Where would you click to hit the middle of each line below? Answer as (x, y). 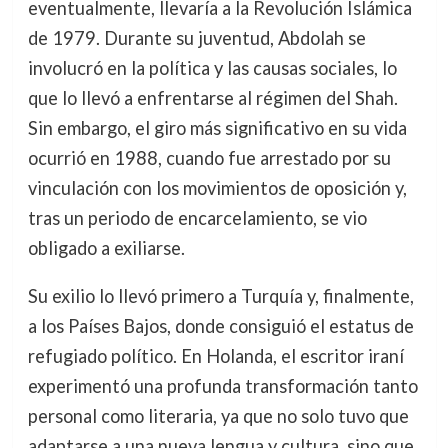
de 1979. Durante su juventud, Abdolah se (196, 37)
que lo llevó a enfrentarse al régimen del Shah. (212, 97)
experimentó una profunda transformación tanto (222, 386)
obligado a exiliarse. (106, 247)
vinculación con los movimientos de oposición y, (217, 187)
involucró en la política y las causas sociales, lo (212, 67)
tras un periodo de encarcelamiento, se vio (197, 217)
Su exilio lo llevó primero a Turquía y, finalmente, (220, 296)
